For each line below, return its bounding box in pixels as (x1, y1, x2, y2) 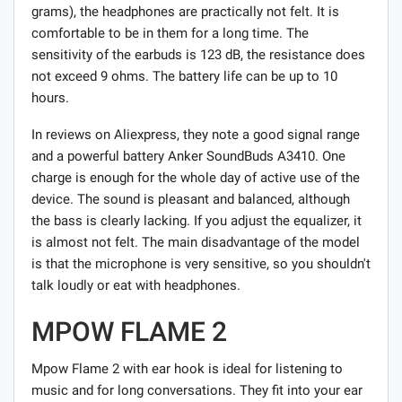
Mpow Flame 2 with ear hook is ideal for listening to (31, 360, 343, 377)
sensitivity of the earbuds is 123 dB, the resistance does (31, 46, 365, 63)
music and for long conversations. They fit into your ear (31, 381, 363, 398)
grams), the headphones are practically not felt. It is (31, 3, 339, 20)
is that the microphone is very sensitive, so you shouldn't (31, 255, 371, 272)
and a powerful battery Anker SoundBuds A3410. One (31, 147, 345, 164)
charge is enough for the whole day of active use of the (31, 169, 360, 186)
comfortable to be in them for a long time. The (31, 24, 309, 41)
